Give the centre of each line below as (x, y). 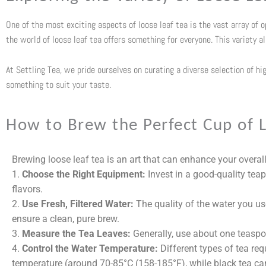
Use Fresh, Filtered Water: (78, 204)
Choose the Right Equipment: (85, 174)
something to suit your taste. (58, 84)
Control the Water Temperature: (90, 248)
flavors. (27, 189)
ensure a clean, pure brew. (66, 218)
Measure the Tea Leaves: (76, 233)
